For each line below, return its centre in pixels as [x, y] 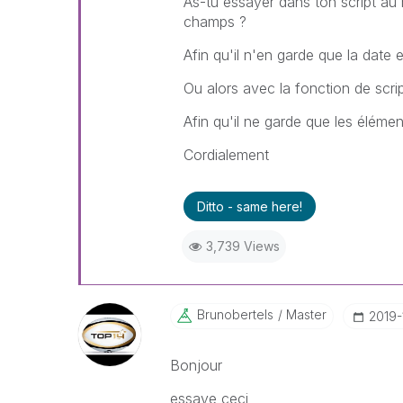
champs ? [215, 22]
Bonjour [198, 365]
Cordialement [226, 155]
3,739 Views [242, 246]
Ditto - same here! [249, 206]
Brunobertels [235, 314]
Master [304, 314]
